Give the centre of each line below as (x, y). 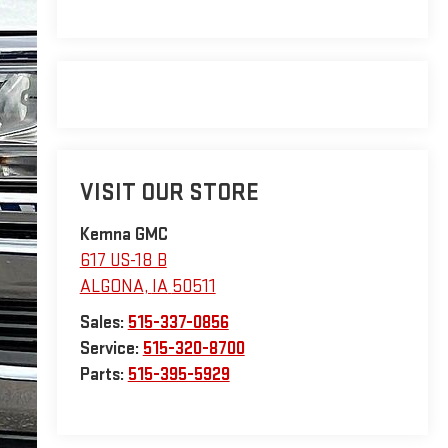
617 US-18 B (123, 261)
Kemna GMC (123, 235)
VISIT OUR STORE (169, 193)
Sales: (103, 323)
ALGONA (111, 287)
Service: (111, 349)
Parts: (103, 375)
